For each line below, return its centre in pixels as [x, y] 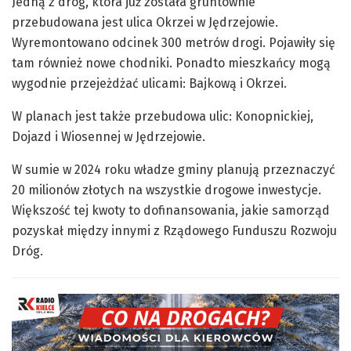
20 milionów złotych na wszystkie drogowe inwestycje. [166, 190]
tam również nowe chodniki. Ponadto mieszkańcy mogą [171, 63]
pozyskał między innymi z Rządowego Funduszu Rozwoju [174, 230]
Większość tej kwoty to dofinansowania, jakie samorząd [171, 210]
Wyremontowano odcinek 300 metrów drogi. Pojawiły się [174, 42]
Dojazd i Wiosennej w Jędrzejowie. [109, 136]
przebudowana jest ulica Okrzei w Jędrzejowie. [145, 22]
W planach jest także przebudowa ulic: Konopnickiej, [163, 116]
